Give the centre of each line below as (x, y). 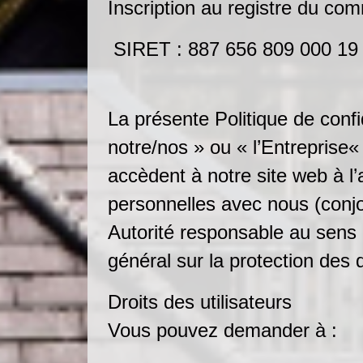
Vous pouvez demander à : (225, 330)
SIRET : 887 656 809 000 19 (233, 49)
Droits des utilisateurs (200, 302)
